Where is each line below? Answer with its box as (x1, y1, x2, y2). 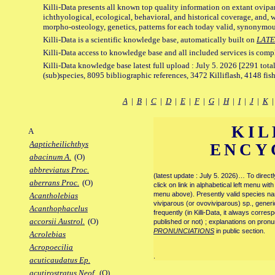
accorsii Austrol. (29, 217, 85, 227)
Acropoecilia (29, 242, 73, 252)
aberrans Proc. (29, 178, 79, 188)
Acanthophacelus (29, 204, 88, 214)
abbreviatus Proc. (29, 165, 89, 175)
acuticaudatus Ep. (29, 255, 90, 265)
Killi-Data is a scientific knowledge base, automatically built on (43, 35, 257, 45)
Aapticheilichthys (29, 139, 88, 149)
